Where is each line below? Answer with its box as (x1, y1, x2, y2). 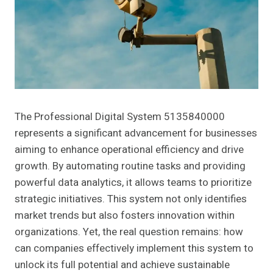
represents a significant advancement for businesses (15, 126, 257, 141)
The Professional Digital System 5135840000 (15, 109, 225, 125)
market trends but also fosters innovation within (15, 208, 235, 224)
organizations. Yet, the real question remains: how (15, 224, 243, 240)
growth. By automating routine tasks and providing (15, 158, 246, 174)
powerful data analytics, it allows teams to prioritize (15, 175, 252, 191)
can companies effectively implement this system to (15, 241, 253, 257)
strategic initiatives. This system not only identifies (15, 191, 247, 207)
